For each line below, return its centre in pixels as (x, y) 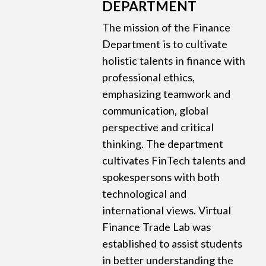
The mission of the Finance (167, 28)
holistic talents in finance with (174, 61)
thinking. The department (163, 144)
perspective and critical (158, 127)
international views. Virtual (167, 210)
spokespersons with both (161, 177)
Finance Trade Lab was (157, 227)
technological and (145, 194)
